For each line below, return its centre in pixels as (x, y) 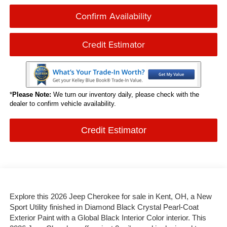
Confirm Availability (113, 16)
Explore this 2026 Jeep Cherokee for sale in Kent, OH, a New (110, 196)
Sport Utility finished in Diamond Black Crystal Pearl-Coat (104, 207)
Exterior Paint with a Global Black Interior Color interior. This (108, 218)
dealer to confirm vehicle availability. (63, 103)
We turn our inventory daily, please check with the (125, 94)
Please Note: (31, 94)
